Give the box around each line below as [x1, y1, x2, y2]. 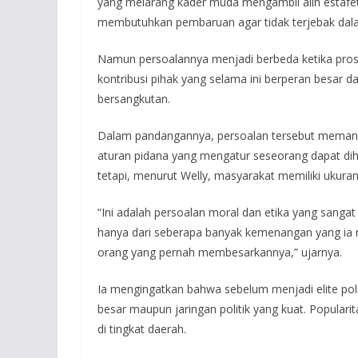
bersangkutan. [97, 91, 170, 106]
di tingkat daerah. [97, 321, 186, 336]
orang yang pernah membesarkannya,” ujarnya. [97, 245, 342, 260]
